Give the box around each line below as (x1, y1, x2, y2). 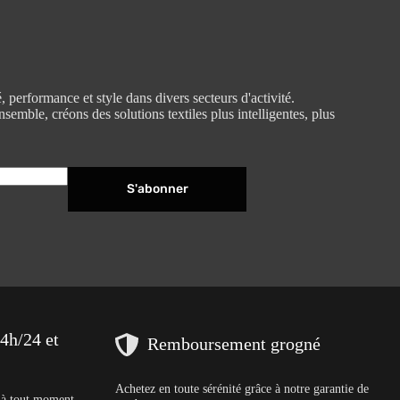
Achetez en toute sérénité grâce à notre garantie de (114, 380, 369, 396)
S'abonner (126, 180, 188, 196)
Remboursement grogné (146, 334, 321, 354)
